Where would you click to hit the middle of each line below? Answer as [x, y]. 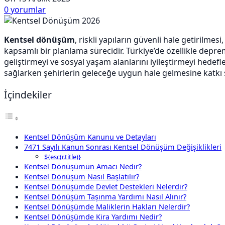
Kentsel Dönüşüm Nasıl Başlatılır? [82, 177]
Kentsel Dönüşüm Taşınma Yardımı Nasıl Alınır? [105, 197]
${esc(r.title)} [63, 157]
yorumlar [28, 9]
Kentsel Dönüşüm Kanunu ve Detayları [90, 137]
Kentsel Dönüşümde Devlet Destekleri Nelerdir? [106, 187]
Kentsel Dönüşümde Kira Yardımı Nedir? [93, 217]
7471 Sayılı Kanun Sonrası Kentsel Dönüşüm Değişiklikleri [123, 147]
